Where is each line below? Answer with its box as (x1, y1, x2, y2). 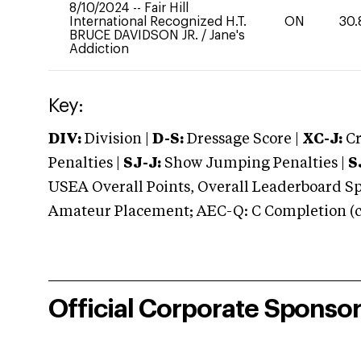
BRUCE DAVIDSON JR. (69, 29, 198, 42)
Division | (81, 132, 152, 147)
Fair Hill (144, 2, 189, 15)
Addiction (69, 43, 129, 56)
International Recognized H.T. (69, 15, 247, 28)
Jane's (210, 29, 245, 42)
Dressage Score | (184, 132, 299, 147)
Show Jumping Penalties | (161, 156, 348, 171)
